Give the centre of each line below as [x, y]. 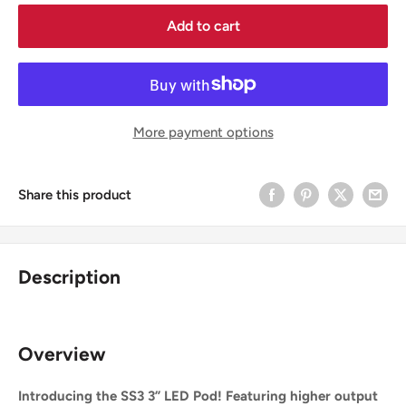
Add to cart [203, 26]
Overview [62, 353]
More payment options [203, 133]
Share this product [75, 194]
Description [69, 277]
